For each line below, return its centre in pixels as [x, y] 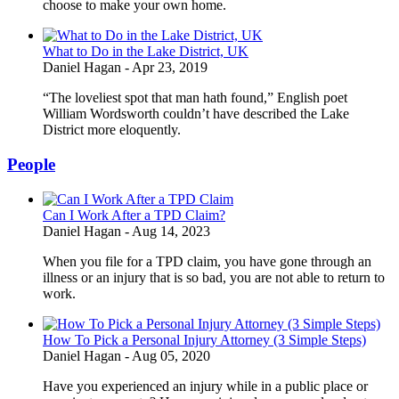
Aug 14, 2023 [171, 231]
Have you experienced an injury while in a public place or [205, 386]
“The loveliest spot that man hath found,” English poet [195, 98]
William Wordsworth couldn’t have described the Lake [196, 114]
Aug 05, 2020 [171, 355]
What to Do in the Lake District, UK [146, 52]
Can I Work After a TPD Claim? [134, 215]
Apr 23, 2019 [170, 68]
